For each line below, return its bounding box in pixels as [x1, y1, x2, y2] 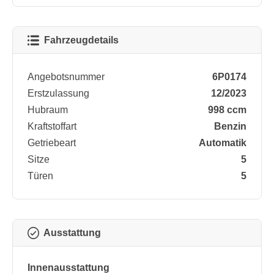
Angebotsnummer [28, 72, 105, 83]
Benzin [214, 121, 246, 132]
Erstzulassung [28, 88, 89, 99]
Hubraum [28, 105, 68, 116]
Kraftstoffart [28, 121, 76, 132]
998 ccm [208, 105, 246, 116]
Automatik [199, 138, 246, 149]
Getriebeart [28, 138, 76, 149]
